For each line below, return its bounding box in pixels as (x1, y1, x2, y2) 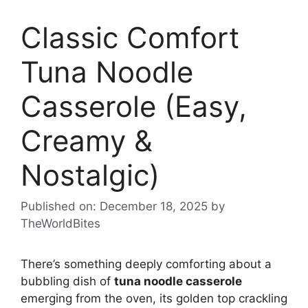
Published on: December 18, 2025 (21, 199, 208, 214)
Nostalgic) (21, 157, 159, 192)
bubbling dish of (21, 274, 114, 289)
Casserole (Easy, (21, 88, 247, 124)
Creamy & (21, 122, 153, 158)
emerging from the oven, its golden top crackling (21, 291, 287, 306)
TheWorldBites (21, 217, 100, 231)
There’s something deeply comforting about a (21, 257, 272, 272)
